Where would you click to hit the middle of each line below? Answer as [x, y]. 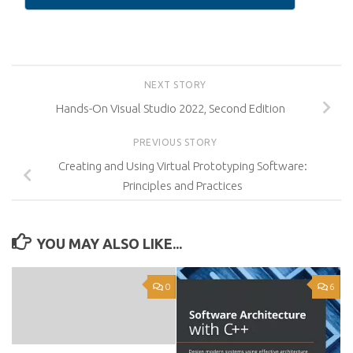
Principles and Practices [183, 185]
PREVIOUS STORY [176, 142]
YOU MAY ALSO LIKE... [109, 243]
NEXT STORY [176, 85]
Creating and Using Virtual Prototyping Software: [183, 165]
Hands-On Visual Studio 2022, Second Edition [170, 108]
